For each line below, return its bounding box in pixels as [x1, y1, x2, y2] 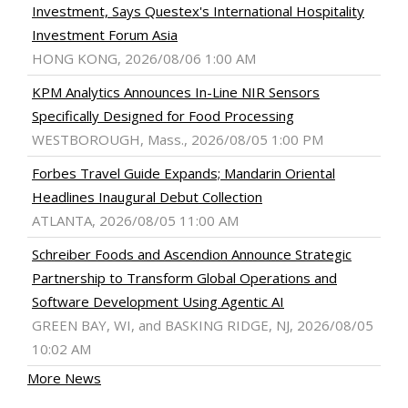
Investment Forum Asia [32, 25, 178, 45]
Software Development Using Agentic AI [32, 292, 284, 311]
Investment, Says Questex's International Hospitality [32, 2, 364, 21]
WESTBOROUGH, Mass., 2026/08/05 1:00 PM [32, 130, 323, 149]
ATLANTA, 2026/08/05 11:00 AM [32, 211, 239, 230]
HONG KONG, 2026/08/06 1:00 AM [32, 49, 256, 68]
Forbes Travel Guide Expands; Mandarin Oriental [32, 164, 335, 183]
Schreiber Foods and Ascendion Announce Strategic [32, 245, 352, 264]
